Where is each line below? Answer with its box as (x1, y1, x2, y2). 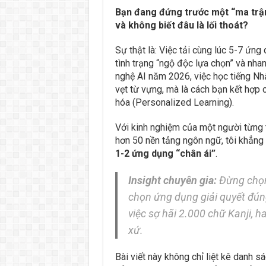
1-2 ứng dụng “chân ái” (115, 148, 216, 159)
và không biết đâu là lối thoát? (115, 20, 248, 31)
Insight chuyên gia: (128, 174, 217, 186)
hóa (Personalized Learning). (115, 97, 234, 108)
